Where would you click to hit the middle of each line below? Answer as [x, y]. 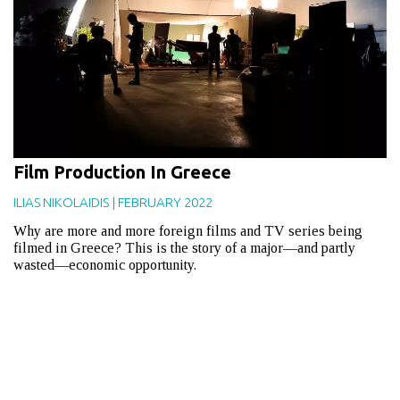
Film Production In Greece [122, 172]
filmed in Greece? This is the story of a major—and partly [184, 248]
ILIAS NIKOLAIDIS [61, 202]
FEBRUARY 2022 [165, 202]
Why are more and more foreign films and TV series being [188, 231]
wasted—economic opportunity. [105, 265]
